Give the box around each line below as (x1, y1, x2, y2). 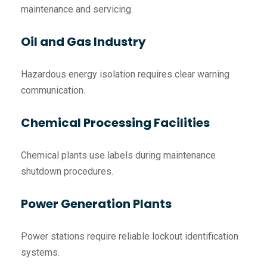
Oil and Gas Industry (21, 33, 146, 51)
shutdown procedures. (21, 166, 113, 178)
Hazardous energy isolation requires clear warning (21, 69, 229, 80)
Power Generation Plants (21, 195, 172, 213)
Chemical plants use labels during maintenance (21, 150, 216, 162)
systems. (21, 247, 60, 259)
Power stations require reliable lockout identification (21, 231, 238, 243)
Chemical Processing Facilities (21, 114, 210, 132)
